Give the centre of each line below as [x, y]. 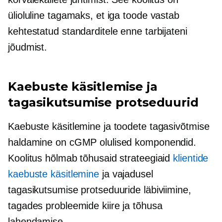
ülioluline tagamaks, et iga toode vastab [94, 15]
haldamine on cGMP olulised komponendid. [102, 142]
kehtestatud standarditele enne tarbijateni [98, 31]
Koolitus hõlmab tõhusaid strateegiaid [91, 158]
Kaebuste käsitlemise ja [83, 86]
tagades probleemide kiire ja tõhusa [85, 206]
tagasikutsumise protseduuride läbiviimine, [100, 190]
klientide [191, 158]
